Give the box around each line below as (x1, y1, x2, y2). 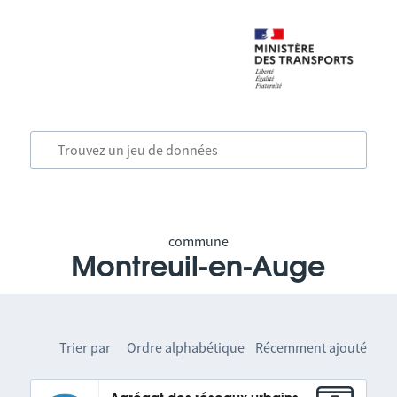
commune (167, 232, 229, 250)
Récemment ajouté (255, 339, 368, 356)
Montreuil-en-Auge (71, 253, 326, 282)
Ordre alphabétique (127, 339, 245, 356)
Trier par (59, 339, 112, 356)
